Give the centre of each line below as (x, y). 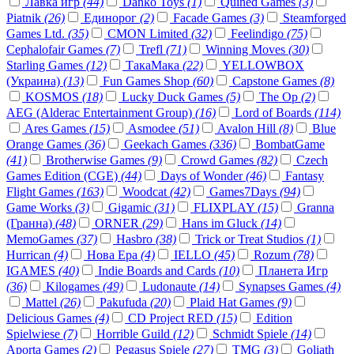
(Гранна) (31, 224)
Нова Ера (112, 255)
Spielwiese (35, 334)
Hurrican (30, 255)
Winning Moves (245, 50)
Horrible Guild (133, 334)
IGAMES (32, 271)
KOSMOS (52, 97)
